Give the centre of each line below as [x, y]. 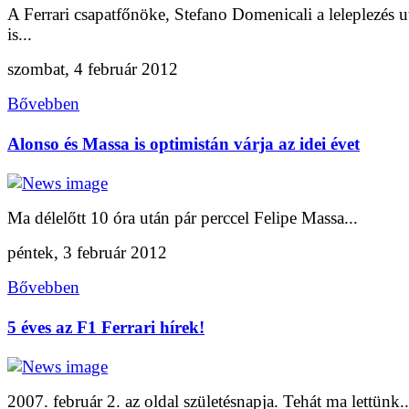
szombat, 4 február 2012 [93, 69]
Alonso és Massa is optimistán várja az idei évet [184, 143]
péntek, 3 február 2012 [87, 253]
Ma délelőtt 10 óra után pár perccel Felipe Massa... [183, 218]
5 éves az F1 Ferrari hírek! [106, 327]
